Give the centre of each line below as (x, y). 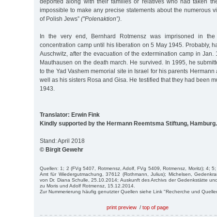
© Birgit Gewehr (62, 149)
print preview (122, 207)
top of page (155, 207)
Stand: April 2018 (62, 141)
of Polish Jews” (60, 19)
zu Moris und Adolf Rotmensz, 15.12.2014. (87, 186)
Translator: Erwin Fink (70, 115)
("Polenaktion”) (101, 19)
